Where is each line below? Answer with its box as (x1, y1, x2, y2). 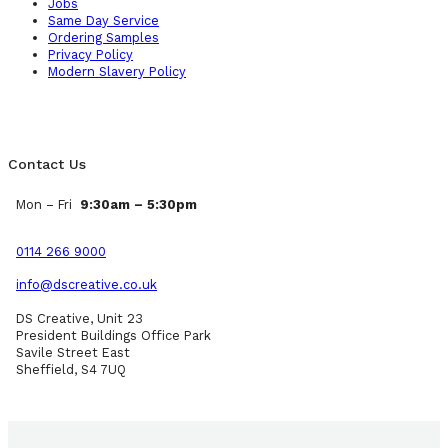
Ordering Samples (48, 29, 159, 45)
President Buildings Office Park (16, 328, 211, 344)
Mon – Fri (16, 197, 80, 212)
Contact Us (8, 155, 86, 172)
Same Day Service (48, 12, 159, 28)
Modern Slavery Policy (48, 63, 186, 79)
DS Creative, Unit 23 (16, 311, 143, 327)
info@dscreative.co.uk (16, 277, 157, 293)
